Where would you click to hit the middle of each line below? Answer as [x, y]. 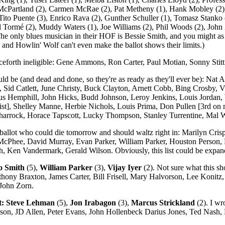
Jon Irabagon [93, 202]
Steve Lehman [31, 202]
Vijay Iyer [125, 167]
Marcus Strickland [163, 202]
